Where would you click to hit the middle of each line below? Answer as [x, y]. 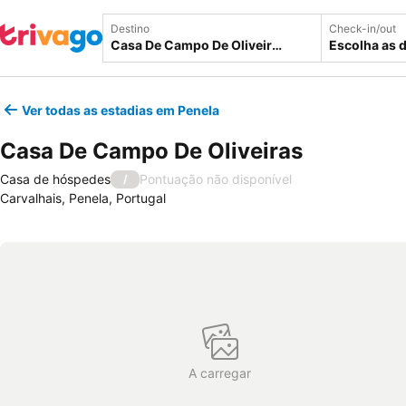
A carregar [220, 372]
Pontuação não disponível [216, 179]
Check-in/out [362, 29]
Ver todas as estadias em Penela [121, 110]
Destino [130, 29]
